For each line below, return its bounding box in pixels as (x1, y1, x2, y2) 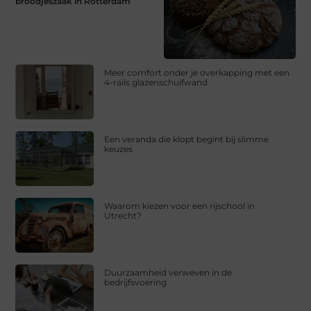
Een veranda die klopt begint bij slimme (104, 133, 269, 144)
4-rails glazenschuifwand (104, 76, 208, 87)
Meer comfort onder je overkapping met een (104, 67, 290, 78)
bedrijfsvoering (104, 276, 167, 287)
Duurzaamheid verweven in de (104, 267, 233, 278)
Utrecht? (104, 210, 142, 221)
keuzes (104, 143, 133, 154)
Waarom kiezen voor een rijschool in (104, 200, 255, 211)
